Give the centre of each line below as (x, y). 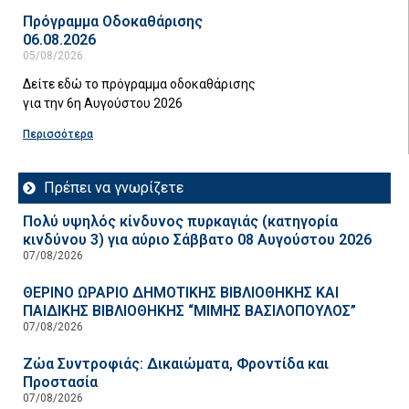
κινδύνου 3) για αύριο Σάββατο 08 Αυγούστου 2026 (197, 239)
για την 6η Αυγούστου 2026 (104, 103)
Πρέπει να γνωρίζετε (113, 187)
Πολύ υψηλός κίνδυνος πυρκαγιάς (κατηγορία (180, 221)
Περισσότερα (58, 134)
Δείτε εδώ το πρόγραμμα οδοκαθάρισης (139, 84)
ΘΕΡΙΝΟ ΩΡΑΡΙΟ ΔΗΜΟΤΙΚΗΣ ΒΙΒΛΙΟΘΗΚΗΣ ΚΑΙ (181, 292)
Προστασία (60, 382)
